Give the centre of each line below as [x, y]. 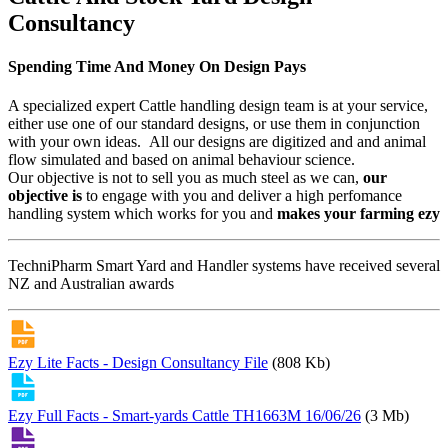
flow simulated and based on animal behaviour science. [181, 160]
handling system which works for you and [142, 214]
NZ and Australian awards [91, 284]
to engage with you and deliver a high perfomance [242, 196]
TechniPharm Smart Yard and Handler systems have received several [224, 266]
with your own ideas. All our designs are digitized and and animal [217, 142]
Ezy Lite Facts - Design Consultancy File [138, 363]
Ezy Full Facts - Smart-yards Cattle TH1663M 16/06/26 [184, 416]
